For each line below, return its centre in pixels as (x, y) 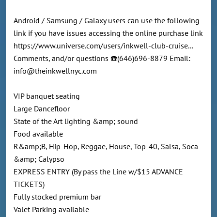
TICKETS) (34, 184)
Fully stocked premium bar (57, 197)
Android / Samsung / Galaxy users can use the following (107, 21)
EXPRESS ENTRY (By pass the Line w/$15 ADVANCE (98, 172)
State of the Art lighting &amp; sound (77, 121)
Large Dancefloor (43, 109)
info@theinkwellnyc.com (56, 71)
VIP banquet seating (48, 96)
